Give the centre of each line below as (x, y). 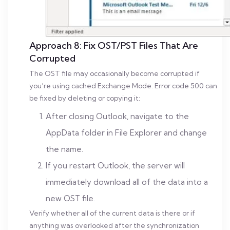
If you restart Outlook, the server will (115, 166)
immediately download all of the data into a (127, 182)
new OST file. (70, 198)
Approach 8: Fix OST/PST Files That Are (114, 45)
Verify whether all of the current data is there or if (112, 213)
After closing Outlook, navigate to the (117, 116)
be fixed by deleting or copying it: (85, 98)
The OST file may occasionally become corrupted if (114, 73)
